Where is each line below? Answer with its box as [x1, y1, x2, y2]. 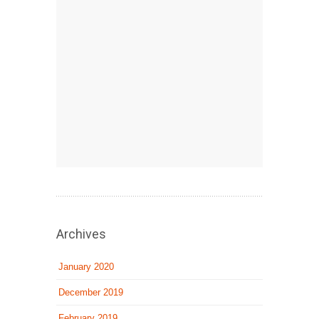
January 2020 [58, 261, 114, 272]
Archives [56, 226, 106, 241]
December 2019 [58, 286, 123, 298]
